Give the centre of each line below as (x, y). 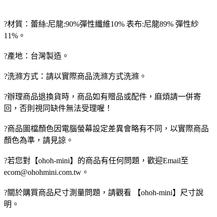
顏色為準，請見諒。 (39, 140)
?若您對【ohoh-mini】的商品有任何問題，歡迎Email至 (96, 160)
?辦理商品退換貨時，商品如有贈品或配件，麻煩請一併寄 (102, 96)
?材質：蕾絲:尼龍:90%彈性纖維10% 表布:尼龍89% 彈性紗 (101, 24)
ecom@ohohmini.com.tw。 (46, 172)
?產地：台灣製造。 (37, 56)
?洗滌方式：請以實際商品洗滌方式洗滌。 (75, 76)
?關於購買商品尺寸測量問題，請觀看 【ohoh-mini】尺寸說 (104, 192)
